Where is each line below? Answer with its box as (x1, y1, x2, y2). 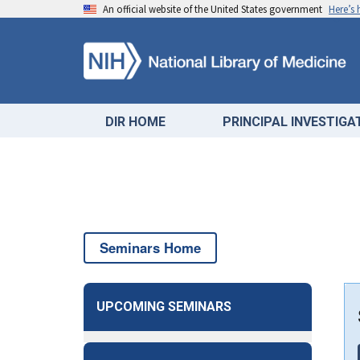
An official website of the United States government (103, 2, 322, 15)
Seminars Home (100, 237, 201, 257)
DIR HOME (105, 113, 166, 129)
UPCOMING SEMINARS (96, 298, 231, 314)
